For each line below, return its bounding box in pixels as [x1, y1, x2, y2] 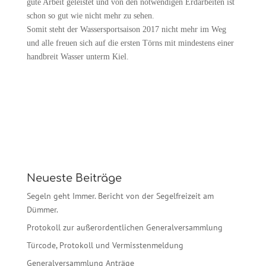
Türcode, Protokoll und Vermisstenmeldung [26, 239, 183, 251]
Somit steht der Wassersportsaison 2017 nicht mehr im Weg [26, 24, 226, 34]
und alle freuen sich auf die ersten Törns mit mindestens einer [26, 38, 234, 47]
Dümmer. [26, 204, 58, 215]
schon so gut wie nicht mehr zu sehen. [26, 11, 154, 20]
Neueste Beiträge [26, 172, 122, 184]
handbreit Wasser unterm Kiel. [26, 52, 129, 61]
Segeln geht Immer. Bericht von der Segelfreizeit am [26, 190, 214, 201]
